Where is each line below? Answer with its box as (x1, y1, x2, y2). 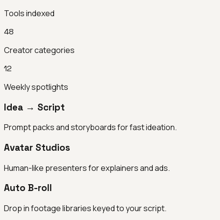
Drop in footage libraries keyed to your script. (4, 203, 166, 214)
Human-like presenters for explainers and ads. (4, 162, 170, 173)
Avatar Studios (4, 141, 70, 153)
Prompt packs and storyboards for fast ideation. (4, 122, 177, 133)
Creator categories (4, 44, 75, 55)
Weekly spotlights (4, 81, 68, 92)
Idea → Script (4, 101, 65, 113)
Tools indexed (4, 7, 55, 19)
